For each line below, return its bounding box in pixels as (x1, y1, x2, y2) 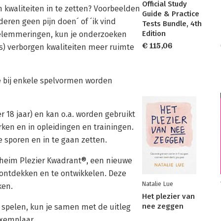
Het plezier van (142, 192, 195, 201)
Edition (142, 29, 166, 38)
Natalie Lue (142, 180, 173, 187)
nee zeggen (142, 202, 184, 211)
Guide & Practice (142, 9, 199, 18)
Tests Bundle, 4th (142, 19, 202, 28)
